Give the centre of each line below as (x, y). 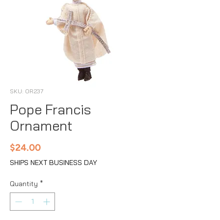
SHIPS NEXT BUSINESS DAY (54, 162)
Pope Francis (50, 109)
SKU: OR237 (27, 91)
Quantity (24, 183)
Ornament (41, 125)
